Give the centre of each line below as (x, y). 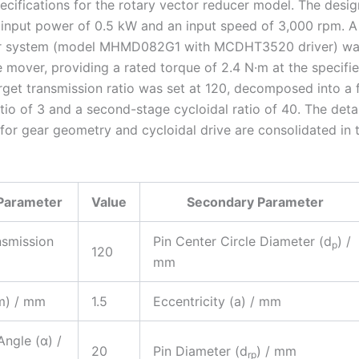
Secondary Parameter (255, 202)
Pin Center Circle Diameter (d (242, 241)
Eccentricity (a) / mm (217, 301)
